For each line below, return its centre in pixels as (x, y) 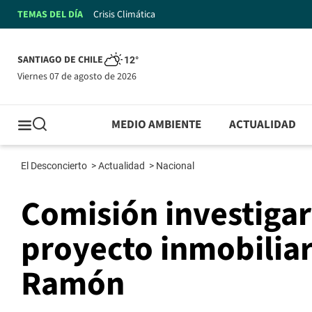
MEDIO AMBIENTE (157, 125)
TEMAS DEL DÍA (50, 14)
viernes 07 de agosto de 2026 (79, 76)
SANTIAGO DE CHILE (60, 60)
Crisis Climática (124, 14)
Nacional (176, 166)
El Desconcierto (55, 166)
